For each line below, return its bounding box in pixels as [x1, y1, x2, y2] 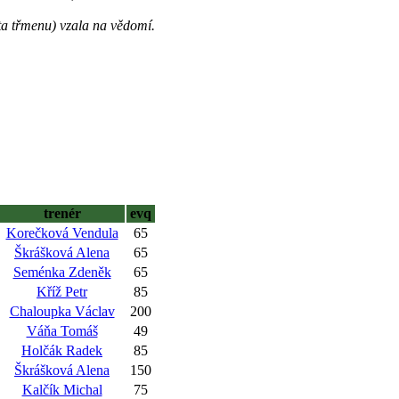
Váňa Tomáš [26, 323, 98, 338]
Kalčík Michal [21, 382, 102, 397]
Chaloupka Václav [9, 304, 115, 319]
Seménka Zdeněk [12, 265, 111, 280]
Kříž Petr [37, 284, 87, 299]
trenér [43, 206, 81, 221]
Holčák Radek [21, 343, 102, 358]
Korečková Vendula [5, 225, 118, 240]
